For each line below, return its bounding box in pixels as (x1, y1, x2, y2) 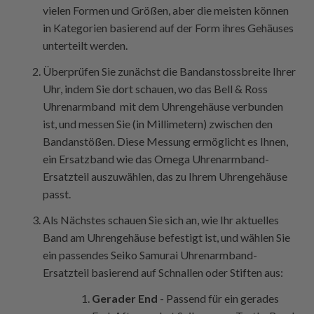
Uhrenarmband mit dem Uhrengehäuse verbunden (43, 99, 284, 113)
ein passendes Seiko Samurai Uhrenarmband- (43, 247, 258, 261)
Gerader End (92, 291, 158, 305)
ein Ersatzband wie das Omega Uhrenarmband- (43, 151, 270, 165)
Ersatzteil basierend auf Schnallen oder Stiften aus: (43, 265, 284, 279)
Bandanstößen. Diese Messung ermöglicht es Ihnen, (43, 134, 289, 148)
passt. (43, 186, 71, 200)
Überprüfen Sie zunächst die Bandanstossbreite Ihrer (43, 64, 296, 78)
